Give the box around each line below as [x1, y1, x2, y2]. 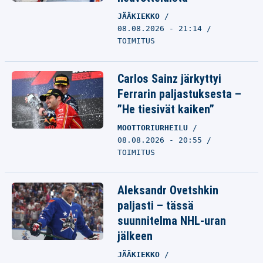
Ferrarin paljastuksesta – [117, 87, 241, 101]
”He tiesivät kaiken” [117, 102, 214, 116]
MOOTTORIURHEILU [117, 123, 193, 132]
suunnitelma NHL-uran [117, 214, 226, 228]
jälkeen [117, 229, 153, 243]
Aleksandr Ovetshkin [117, 183, 218, 197]
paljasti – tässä [117, 198, 194, 213]
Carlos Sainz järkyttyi [117, 72, 221, 86]
